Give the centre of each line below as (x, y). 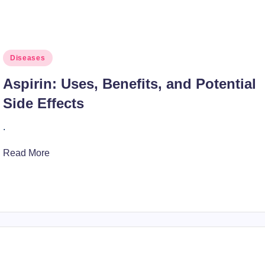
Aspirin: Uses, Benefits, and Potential (129, 84)
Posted (17, 56)
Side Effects (43, 103)
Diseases (28, 58)
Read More (26, 153)
